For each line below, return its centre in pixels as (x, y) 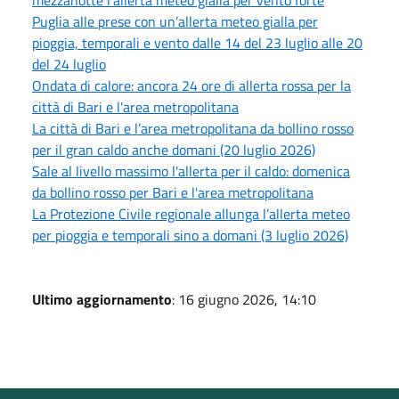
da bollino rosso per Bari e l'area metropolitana (173, 192)
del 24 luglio (69, 64)
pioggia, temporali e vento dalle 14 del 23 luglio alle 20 (197, 42)
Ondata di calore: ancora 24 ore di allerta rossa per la (191, 85)
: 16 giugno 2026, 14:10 (244, 299)
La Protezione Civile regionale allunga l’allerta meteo (191, 213)
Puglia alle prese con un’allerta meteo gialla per (175, 21)
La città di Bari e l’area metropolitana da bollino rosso (193, 128)
